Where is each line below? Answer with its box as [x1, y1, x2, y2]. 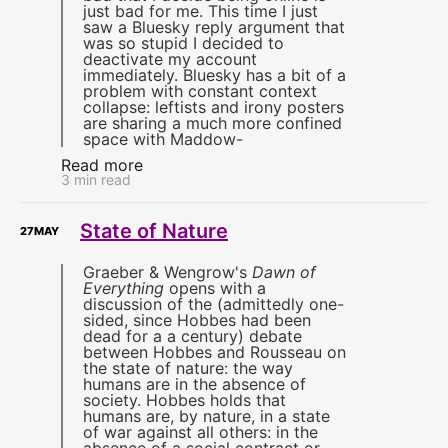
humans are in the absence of [82, 374, 306, 395]
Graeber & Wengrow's [82, 262, 252, 283]
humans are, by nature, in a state [82, 406, 330, 427]
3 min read [60, 171, 131, 189]
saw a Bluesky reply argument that [82, 17, 345, 38]
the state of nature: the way [82, 358, 293, 379]
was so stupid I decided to [82, 33, 284, 54]
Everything [82, 278, 164, 299]
